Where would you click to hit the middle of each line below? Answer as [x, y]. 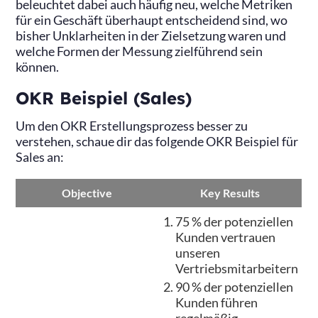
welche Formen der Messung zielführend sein [139, 51]
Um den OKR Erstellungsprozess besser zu [132, 126]
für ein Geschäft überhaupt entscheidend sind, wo [152, 20]
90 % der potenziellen [235, 287]
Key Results [230, 193]
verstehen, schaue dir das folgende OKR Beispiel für [157, 141]
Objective [87, 193]
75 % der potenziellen [235, 222]
